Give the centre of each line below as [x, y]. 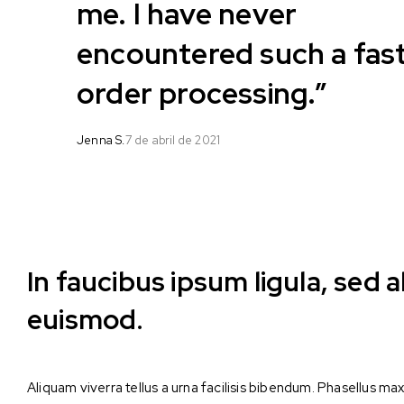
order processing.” [202, 93]
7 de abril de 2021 [173, 140]
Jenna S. [101, 140]
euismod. [86, 319]
